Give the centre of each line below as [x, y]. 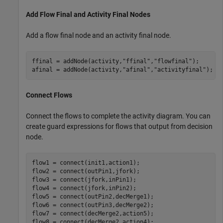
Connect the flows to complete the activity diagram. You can [118, 116]
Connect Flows [49, 95]
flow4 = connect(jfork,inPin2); [84, 188]
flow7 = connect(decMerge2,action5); [93, 213]
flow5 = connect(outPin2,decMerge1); [93, 196]
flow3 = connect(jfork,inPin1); [84, 179]
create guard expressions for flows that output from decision [119, 127]
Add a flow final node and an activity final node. [99, 36]
